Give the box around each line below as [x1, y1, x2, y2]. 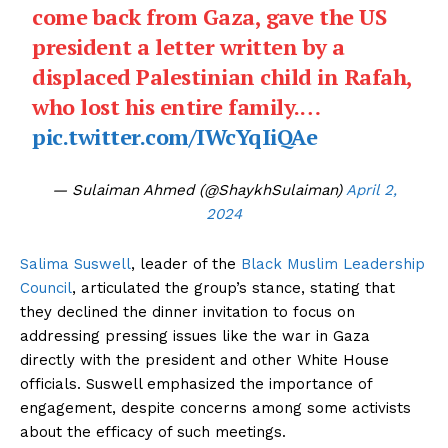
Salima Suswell [20, 254, 131, 273]
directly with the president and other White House [20, 350, 389, 369]
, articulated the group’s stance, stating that [72, 278, 395, 297]
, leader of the [131, 254, 241, 273]
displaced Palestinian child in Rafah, [32, 61, 412, 91]
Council [20, 278, 72, 297]
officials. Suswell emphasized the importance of [20, 374, 372, 393]
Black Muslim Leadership [241, 254, 425, 273]
